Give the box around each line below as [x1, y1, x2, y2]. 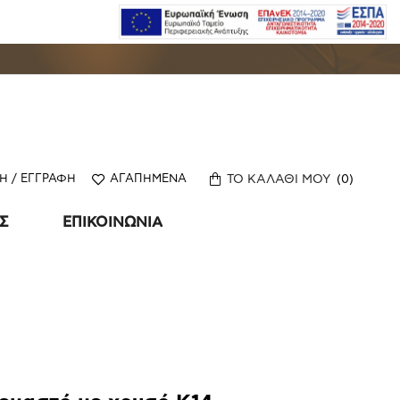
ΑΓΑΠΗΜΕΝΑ [110, 173, 187, 186]
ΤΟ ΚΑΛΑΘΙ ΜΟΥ [227, 172, 330, 186]
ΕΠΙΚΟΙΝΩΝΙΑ [62, 215, 162, 230]
